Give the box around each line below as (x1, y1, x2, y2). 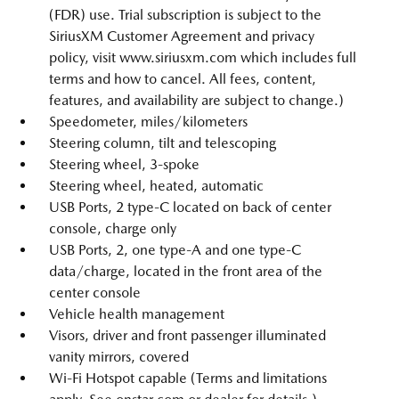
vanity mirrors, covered (49, 348, 189, 366)
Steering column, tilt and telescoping (49, 134, 276, 152)
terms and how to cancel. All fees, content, (49, 70, 316, 88)
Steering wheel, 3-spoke (49, 156, 199, 174)
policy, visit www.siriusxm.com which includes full (49, 49, 356, 67)
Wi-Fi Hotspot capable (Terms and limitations (49, 370, 327, 387)
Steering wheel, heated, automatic (49, 177, 264, 195)
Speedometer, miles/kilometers (49, 113, 248, 131)
